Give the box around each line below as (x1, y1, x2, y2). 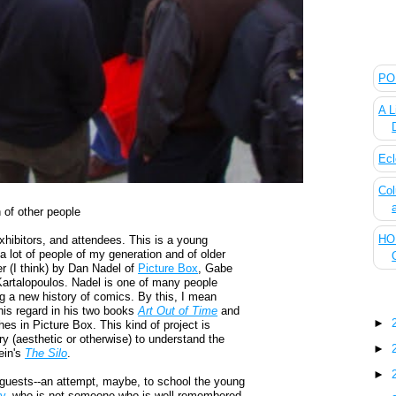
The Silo (25, 346, 68, 361)
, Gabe (198, 262, 233, 276)
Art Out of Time (138, 304, 218, 318)
